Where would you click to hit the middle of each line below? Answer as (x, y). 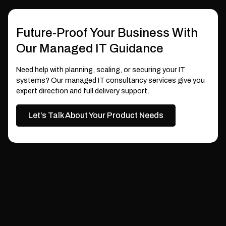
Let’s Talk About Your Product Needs (96, 115)
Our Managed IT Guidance (90, 48)
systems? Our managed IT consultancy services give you (110, 80)
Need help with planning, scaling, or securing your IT (101, 69)
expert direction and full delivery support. (83, 91)
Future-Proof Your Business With (107, 33)
